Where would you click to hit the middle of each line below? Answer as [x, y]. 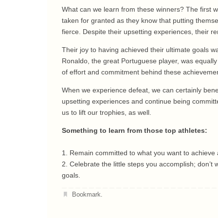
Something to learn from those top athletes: [135, 130]
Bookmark [87, 194]
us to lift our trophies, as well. [107, 112]
